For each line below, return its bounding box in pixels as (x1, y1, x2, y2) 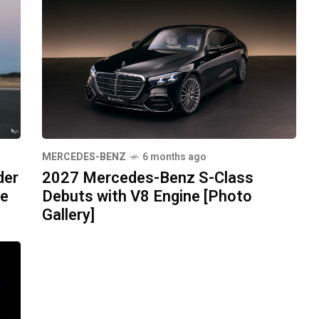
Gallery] (42, 203, 95, 226)
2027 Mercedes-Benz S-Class (42, 166, 253, 189)
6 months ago (142, 149, 206, 164)
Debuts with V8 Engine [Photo (42, 184, 252, 208)
